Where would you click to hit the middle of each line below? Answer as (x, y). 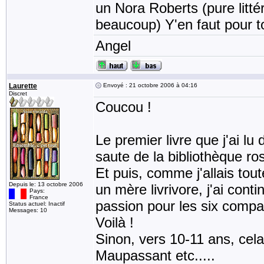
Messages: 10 (28, 210)
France (39, 197)
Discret (18, 93)
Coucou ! (123, 107)
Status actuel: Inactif (37, 204)
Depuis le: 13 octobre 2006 (46, 184)
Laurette (23, 86)
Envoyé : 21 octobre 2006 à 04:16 (149, 85)
